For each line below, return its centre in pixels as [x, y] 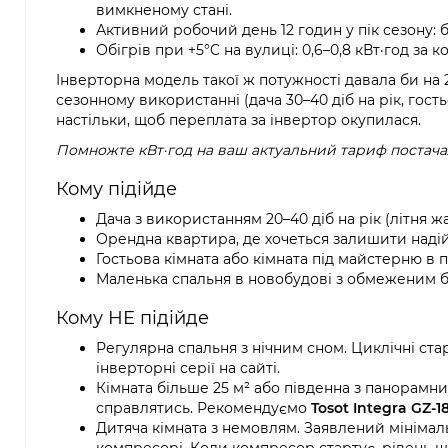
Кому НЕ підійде [132, 318]
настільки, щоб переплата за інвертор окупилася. [238, 120]
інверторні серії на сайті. [188, 368]
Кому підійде [116, 189]
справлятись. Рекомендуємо [203, 408]
